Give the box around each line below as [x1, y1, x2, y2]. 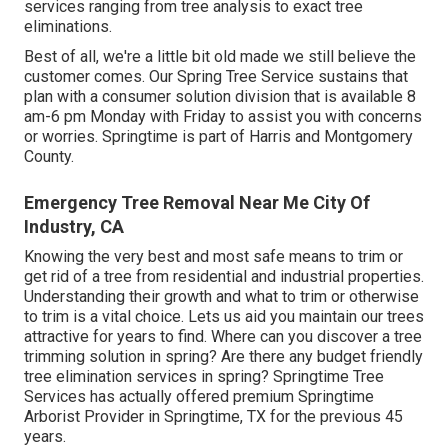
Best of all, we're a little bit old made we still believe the [24, 46, 416, 66]
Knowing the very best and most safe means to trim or [24, 246, 403, 266]
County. [24, 146, 74, 166]
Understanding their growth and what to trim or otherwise [24, 286, 419, 306]
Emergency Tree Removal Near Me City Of [24, 191, 370, 213]
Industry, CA [24, 215, 124, 237]
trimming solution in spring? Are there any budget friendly [24, 346, 423, 366]
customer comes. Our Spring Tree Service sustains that [24, 66, 408, 86]
